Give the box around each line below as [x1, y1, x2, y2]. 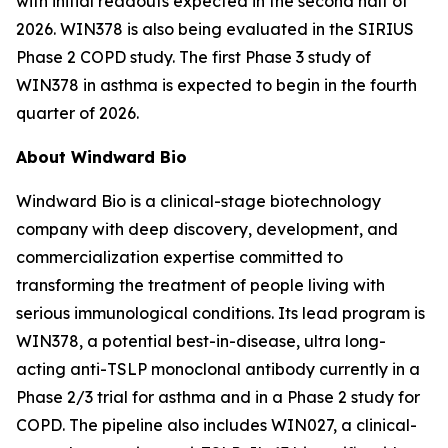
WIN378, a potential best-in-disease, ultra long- [16, 331, 386, 351]
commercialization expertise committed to [16, 247, 343, 267]
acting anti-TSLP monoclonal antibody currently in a [16, 359, 420, 379]
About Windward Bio [16, 147, 187, 167]
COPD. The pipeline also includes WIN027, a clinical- [16, 415, 417, 435]
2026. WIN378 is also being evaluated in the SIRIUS [16, 19, 414, 39]
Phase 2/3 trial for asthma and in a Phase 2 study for [16, 387, 420, 407]
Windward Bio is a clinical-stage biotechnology [16, 191, 381, 211]
